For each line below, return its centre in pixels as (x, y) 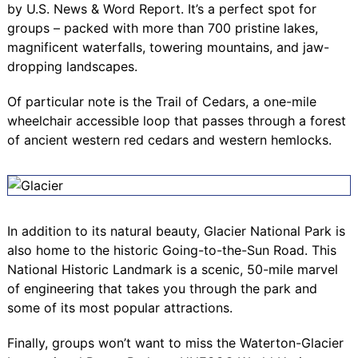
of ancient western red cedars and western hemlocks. (169, 139)
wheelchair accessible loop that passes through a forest (176, 120)
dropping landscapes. (72, 66)
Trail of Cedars (200, 101)
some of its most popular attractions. (119, 307)
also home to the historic (84, 250)
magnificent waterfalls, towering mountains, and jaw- (168, 47)
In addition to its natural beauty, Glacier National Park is (176, 231)
